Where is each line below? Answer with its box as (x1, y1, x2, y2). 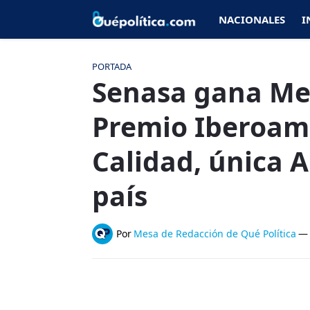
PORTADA (92, 60, 131, 73)
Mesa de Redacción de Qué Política (134, 227, 296, 240)
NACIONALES (219, 12, 285, 26)
